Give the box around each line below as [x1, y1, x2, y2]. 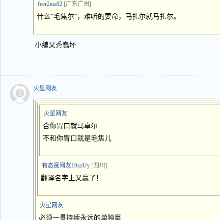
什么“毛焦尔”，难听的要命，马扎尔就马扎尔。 [37, 13, 180, 20]
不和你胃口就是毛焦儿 [43, 135, 111, 142]
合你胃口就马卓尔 [43, 122, 98, 130]
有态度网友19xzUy [42, 162, 90, 169]
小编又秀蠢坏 [35, 41, 76, 49]
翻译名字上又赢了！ [41, 174, 103, 182]
